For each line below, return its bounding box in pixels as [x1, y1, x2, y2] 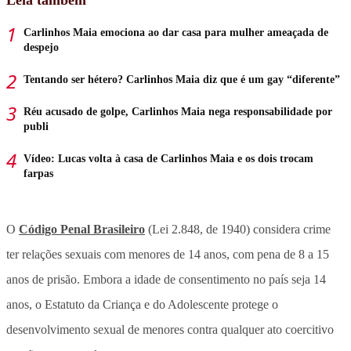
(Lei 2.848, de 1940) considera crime [145, 222, 331, 236]
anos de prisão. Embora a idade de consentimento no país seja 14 [6, 272, 326, 286]
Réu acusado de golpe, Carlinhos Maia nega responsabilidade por [24, 105, 332, 118]
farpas [24, 167, 53, 179]
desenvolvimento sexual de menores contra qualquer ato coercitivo [6, 322, 334, 336]
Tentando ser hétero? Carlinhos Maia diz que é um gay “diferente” [24, 73, 340, 85]
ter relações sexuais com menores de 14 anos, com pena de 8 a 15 [6, 247, 329, 261]
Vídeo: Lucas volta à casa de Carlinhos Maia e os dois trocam [24, 152, 313, 165]
